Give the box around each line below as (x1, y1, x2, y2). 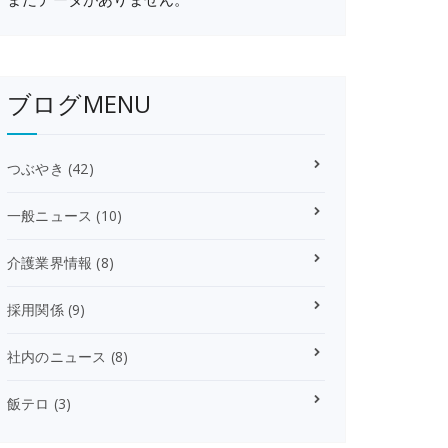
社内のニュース (7, 347, 107, 367)
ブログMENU (7, 87, 152, 121)
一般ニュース (7, 206, 93, 226)
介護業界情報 (7, 253, 93, 273)
